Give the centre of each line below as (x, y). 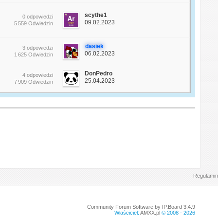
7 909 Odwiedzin (34, 82)
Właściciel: (127, 213)
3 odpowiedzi (38, 48)
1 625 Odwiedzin (34, 55)
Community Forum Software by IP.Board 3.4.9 (141, 207)
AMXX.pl (150, 213)
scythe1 (96, 15)
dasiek (95, 46)
